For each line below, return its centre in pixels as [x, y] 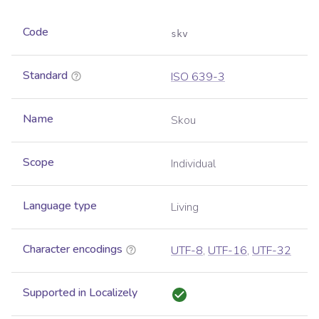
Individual [193, 164]
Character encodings [73, 250]
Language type [60, 206]
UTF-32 [272, 251]
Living [185, 208]
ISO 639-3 [198, 77]
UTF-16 [228, 251]
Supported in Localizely [80, 293]
